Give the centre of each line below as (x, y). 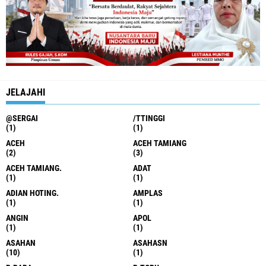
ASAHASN (150, 243)
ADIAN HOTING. (32, 193)
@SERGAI (22, 118)
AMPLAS (148, 193)
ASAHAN (21, 243)
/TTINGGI (149, 118)
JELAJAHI (26, 93)
